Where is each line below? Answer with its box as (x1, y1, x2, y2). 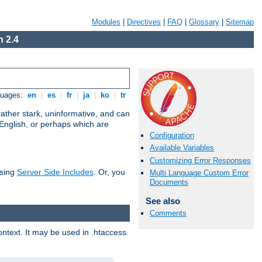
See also (145, 195, 180, 206)
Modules (92, 18, 120, 26)
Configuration (150, 131, 194, 140)
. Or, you (94, 167, 125, 177)
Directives (127, 18, 161, 26)
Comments (150, 208, 187, 218)
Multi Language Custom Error (150, 168, 249, 177)
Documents (150, 177, 188, 187)
